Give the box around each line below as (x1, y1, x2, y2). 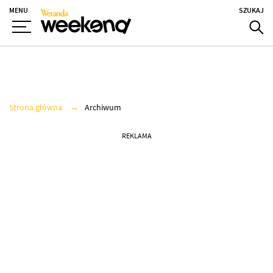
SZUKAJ (239, 5, 264, 15)
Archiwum (85, 102, 121, 113)
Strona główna (9, 102, 62, 113)
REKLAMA (121, 131, 152, 141)
